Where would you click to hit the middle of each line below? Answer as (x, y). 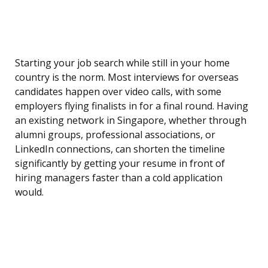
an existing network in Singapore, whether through (131, 121)
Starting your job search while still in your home (122, 63)
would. (29, 192)
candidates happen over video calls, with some (118, 92)
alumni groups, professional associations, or (115, 135)
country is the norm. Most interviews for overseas (127, 77)
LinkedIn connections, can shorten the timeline (120, 149)
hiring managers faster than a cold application (119, 178)
